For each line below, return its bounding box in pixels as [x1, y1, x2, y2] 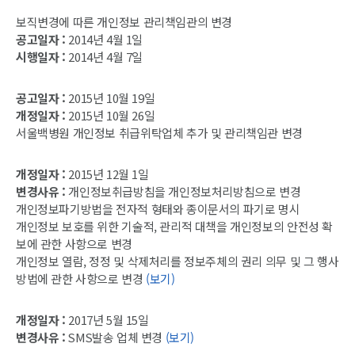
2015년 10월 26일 [65, 106, 155, 124]
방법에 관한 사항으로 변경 [16, 269, 147, 287]
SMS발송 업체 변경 [65, 328, 166, 345]
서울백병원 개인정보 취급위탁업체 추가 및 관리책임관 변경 [16, 124, 303, 141]
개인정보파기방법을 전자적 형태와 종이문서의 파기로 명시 [16, 200, 300, 217]
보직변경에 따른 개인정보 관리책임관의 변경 [16, 13, 233, 30]
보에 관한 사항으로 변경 [16, 235, 132, 252]
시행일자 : [16, 48, 66, 65]
